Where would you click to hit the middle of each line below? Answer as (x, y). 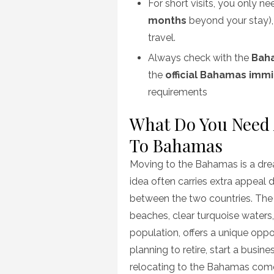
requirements (178, 92)
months (167, 20)
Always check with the (200, 58)
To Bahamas (176, 145)
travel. (162, 38)
